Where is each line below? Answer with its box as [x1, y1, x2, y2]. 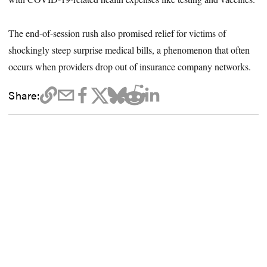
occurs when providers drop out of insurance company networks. [8, 60, 252, 73]
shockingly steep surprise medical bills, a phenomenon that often [8, 44, 250, 57]
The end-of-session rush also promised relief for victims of [8, 27, 226, 40]
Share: [8, 87, 40, 103]
